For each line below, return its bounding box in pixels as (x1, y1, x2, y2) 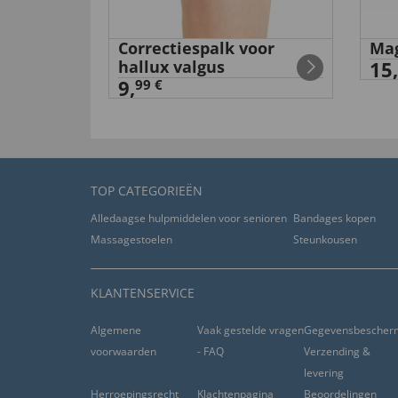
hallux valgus (118, 56, 225, 77)
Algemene (91, 322, 141, 338)
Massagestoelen (91, 232, 172, 247)
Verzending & (303, 344, 370, 359)
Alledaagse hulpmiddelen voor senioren (91, 211, 287, 226)
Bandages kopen (293, 211, 376, 226)
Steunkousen (293, 232, 357, 247)
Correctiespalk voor (118, 37, 275, 59)
